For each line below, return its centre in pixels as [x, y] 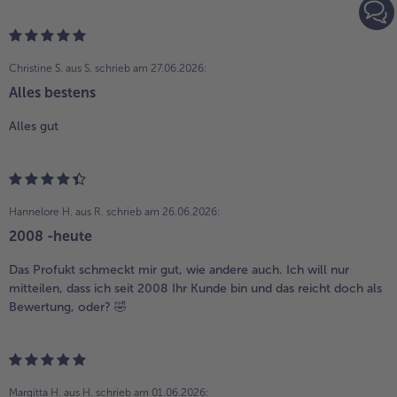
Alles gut [34, 126]
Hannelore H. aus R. [56, 211]
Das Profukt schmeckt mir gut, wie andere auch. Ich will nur [179, 269]
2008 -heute [51, 236]
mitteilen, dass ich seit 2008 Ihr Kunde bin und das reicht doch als [195, 288]
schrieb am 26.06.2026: [163, 211]
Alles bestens [52, 92]
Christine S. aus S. [51, 68]
